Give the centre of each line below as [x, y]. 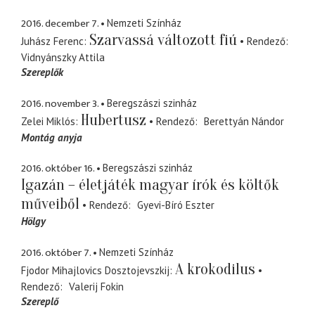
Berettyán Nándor [244, 121]
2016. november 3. [60, 103]
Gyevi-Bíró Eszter [175, 205]
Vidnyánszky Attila [63, 58]
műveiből [50, 204]
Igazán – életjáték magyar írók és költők [150, 185]
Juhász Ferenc [52, 41]
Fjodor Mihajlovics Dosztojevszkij [95, 270]
